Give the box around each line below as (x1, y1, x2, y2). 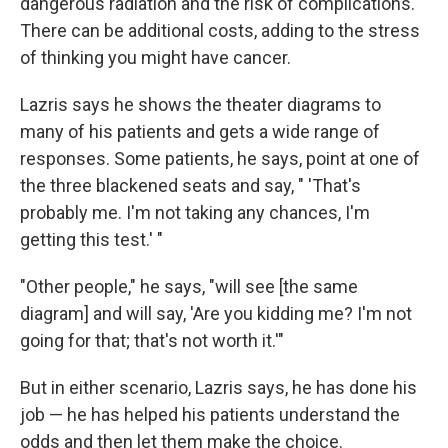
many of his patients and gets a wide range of (20, 121, 380, 143)
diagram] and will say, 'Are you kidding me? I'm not (20, 303, 412, 325)
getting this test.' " (20, 229, 163, 251)
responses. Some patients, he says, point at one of (20, 148, 420, 170)
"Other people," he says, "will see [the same (20, 276, 358, 298)
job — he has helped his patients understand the (20, 404, 400, 426)
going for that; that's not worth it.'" (20, 330, 284, 352)
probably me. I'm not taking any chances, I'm (20, 202, 370, 224)
